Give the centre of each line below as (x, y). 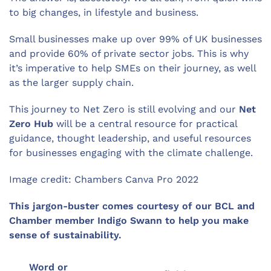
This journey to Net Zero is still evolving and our (124, 109)
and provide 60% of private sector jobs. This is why (129, 54)
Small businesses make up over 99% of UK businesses (135, 39)
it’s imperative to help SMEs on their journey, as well (132, 68)
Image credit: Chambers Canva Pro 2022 (104, 180)
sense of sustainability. (65, 235)
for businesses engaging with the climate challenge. (131, 153)
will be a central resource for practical (145, 124)
